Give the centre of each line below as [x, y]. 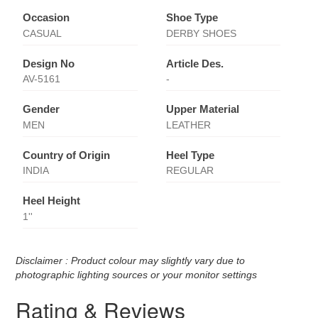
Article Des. [194, 63]
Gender [42, 109]
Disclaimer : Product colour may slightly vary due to [131, 260]
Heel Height [52, 201]
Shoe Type [192, 18]
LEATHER [188, 125]
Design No [49, 63]
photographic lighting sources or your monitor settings [137, 274]
